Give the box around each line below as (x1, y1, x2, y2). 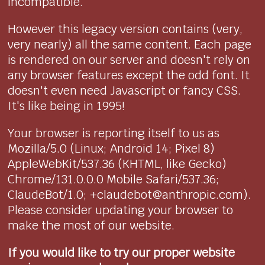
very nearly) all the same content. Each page (8, 37, 252, 53)
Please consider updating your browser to (8, 202, 234, 218)
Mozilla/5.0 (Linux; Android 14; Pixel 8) (8, 141, 215, 157)
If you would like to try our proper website (8, 245, 235, 261)
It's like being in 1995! (8, 98, 125, 114)
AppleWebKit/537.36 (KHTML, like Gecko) (8, 156, 227, 172)
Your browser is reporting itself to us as (8, 125, 220, 141)
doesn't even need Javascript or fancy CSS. (8, 83, 241, 99)
